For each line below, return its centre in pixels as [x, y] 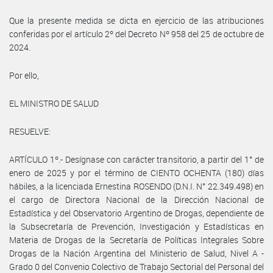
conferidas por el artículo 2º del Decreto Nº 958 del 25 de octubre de [136, 34]
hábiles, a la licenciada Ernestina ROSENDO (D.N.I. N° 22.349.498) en [136, 186]
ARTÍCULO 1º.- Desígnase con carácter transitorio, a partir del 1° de [136, 159]
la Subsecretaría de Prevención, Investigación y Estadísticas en [136, 226]
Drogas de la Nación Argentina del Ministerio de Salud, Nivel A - [136, 253]
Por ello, [24, 75]
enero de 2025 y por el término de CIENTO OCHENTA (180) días [136, 172]
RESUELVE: [30, 131]
